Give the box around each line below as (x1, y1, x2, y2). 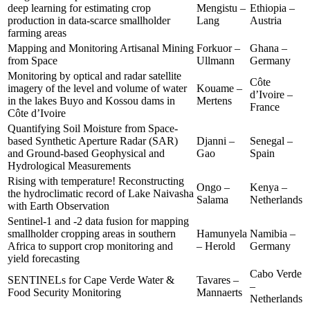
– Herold (197, 239, 235, 252)
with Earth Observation (8, 199, 109, 212)
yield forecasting (8, 252, 80, 264)
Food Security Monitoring (8, 286, 121, 298)
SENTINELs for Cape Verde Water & (8, 273, 174, 286)
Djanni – (197, 134, 235, 147)
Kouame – (197, 82, 242, 94)
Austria (250, 14, 282, 26)
